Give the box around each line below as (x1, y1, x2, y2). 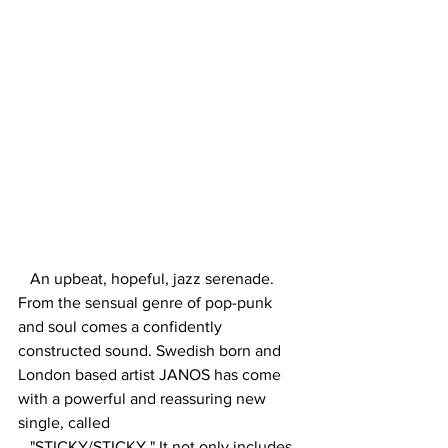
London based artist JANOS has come (18, 366, 285, 384)
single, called (18, 414, 114, 432)
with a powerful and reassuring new (18, 390, 270, 408)
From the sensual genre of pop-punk (18, 294, 276, 312)
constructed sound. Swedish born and (18, 342, 285, 360)
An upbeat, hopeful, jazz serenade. (30, 270, 278, 288)
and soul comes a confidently (18, 318, 226, 336)
